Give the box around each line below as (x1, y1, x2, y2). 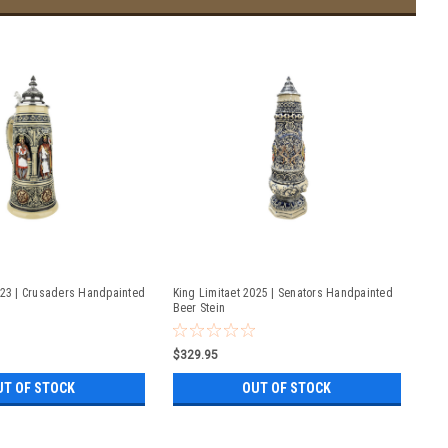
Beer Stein (172, 300, 225, 315)
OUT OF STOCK (242, 379, 332, 396)
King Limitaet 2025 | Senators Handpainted (172, 285, 393, 300)
